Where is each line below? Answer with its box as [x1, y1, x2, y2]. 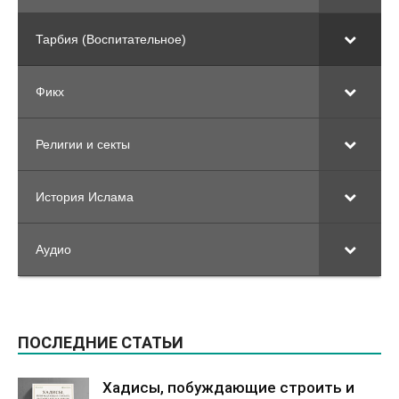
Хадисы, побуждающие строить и [102, 378, 354, 396]
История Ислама [36, 189, 134, 204]
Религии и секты [36, 136, 130, 151]
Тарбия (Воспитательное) [36, 31, 186, 46]
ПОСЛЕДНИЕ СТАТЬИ [18, 332, 183, 352]
